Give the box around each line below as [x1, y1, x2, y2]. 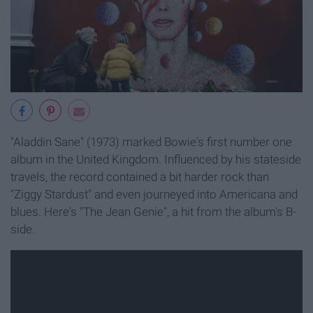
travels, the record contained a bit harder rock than [10, 170, 269, 184]
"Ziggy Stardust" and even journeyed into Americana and [10, 187, 298, 202]
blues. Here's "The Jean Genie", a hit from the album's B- [10, 205, 296, 219]
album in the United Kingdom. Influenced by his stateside [10, 152, 301, 167]
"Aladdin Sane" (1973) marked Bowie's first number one [10, 135, 292, 150]
